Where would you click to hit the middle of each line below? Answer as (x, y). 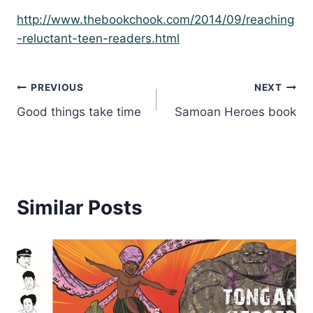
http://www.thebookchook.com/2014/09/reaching (155, 19)
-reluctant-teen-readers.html (98, 38)
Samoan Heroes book (235, 111)
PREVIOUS (57, 88)
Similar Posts (80, 207)
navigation (66, 121)
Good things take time (79, 111)
